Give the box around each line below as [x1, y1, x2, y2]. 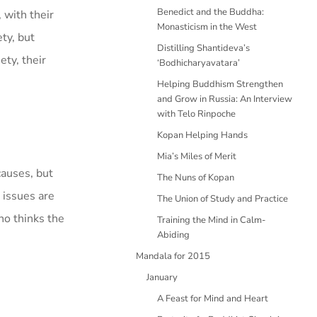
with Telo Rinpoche [157, 108, 236, 120]
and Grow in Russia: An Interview [157, 93, 292, 105]
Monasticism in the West [157, 21, 257, 33]
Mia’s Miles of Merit [157, 150, 236, 163]
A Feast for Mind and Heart [157, 292, 268, 305]
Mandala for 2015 [136, 250, 210, 263]
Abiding [157, 229, 190, 241]
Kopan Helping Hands [157, 129, 248, 142]
